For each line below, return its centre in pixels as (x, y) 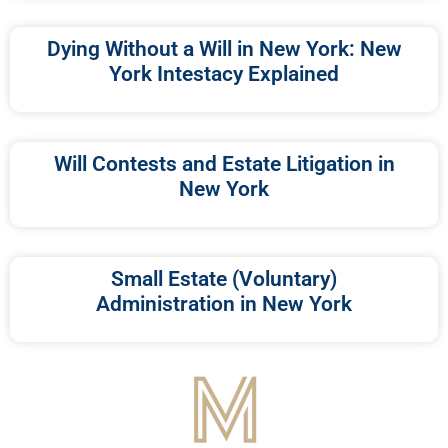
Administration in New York (224, 304)
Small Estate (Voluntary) (224, 279)
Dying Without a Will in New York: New (224, 49)
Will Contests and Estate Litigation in (224, 164)
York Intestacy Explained (224, 74)
